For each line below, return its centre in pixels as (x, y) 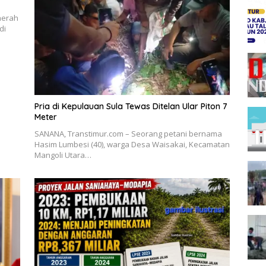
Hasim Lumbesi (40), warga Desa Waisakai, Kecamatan (132, 145)
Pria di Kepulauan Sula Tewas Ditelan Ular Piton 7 (131, 107)
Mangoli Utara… (63, 155)
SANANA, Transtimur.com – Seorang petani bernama (128, 134)
